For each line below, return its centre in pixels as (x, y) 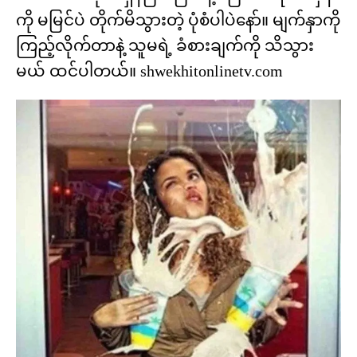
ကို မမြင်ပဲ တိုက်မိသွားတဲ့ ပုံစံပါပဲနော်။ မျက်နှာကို (178, 20)
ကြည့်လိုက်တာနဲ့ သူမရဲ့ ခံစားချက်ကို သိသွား (165, 46)
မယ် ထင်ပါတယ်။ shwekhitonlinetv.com (149, 71)
